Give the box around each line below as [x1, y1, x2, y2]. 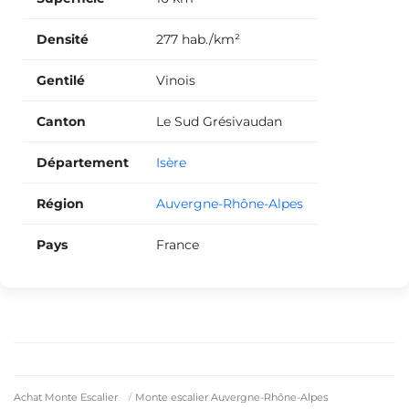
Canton [37, 113, 86, 131]
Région [37, 195, 84, 213]
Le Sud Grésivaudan [156, 113, 282, 131]
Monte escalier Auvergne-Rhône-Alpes [135, 391, 328, 404]
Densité [37, 31, 89, 48]
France [156, 236, 199, 254]
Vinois [156, 72, 195, 89]
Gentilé [37, 72, 85, 89]
